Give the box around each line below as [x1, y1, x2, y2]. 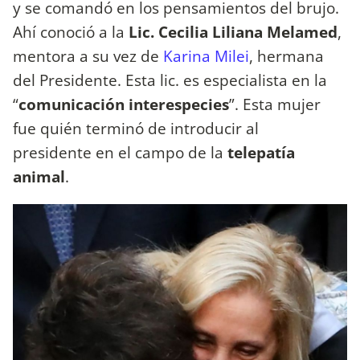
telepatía [227, 141, 295, 163]
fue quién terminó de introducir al [13, 117, 259, 139]
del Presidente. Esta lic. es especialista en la [13, 68, 327, 91]
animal [13, 165, 65, 187]
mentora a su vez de [13, 44, 163, 67]
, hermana [249, 44, 324, 67]
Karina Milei [163, 44, 249, 67]
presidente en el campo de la [13, 141, 227, 163]
